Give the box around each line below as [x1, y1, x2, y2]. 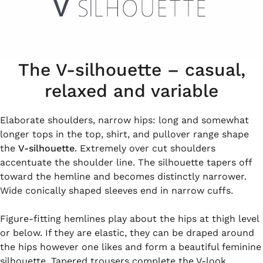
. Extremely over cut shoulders [75, 143, 215, 154]
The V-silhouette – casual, [18, 59, 245, 80]
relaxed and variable [45, 80, 218, 101]
